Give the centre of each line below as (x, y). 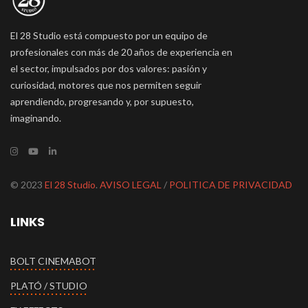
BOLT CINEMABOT (53, 261)
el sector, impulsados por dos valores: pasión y (109, 69)
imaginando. (36, 118)
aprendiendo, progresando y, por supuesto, (102, 102)
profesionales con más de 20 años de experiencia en (121, 52)
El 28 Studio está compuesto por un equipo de (109, 36)
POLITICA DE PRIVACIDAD (231, 185)
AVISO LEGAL (131, 185)
